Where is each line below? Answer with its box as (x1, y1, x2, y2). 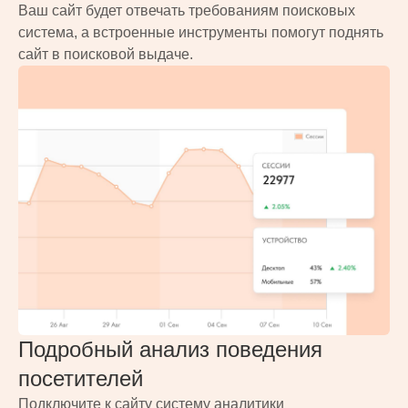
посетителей (18, 365, 143, 391)
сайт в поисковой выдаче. (18, 46, 193, 62)
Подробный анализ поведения (18, 336, 322, 362)
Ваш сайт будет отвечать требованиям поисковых (18, 2, 355, 18)
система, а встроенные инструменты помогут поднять (18, 24, 383, 40)
